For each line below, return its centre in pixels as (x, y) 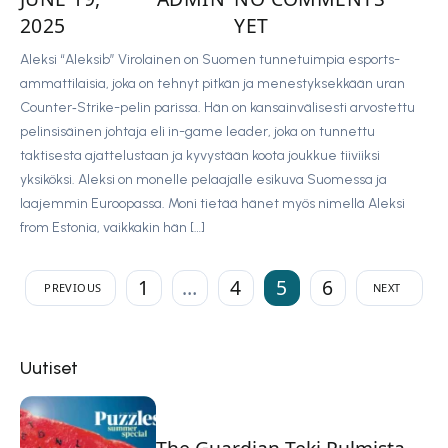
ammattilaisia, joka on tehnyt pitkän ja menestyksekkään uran (212, 83)
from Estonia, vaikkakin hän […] (112, 227)
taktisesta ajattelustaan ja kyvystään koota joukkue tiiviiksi (200, 155)
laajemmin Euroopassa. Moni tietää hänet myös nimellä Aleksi (212, 203)
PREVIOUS (73, 288)
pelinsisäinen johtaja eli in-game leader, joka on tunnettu (197, 131)
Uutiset (49, 367)
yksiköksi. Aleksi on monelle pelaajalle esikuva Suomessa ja (203, 179)
